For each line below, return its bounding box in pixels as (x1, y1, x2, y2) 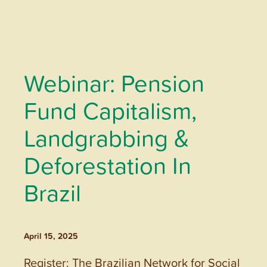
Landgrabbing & (24, 120, 190, 154)
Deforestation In (24, 148, 191, 182)
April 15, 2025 (24, 229, 78, 242)
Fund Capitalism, (24, 93, 197, 127)
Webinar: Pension (24, 66, 204, 100)
